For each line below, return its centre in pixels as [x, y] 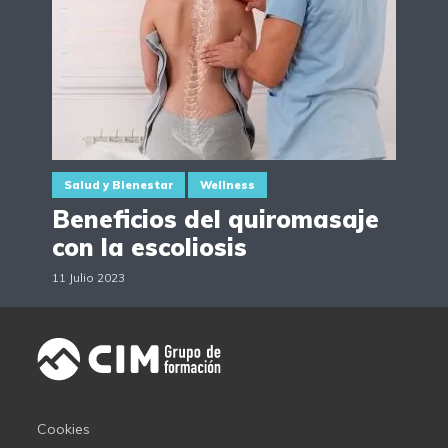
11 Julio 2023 [88, 278]
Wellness [227, 185]
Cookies [64, 429]
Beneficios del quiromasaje [215, 219]
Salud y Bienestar [118, 185]
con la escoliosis [149, 247]
